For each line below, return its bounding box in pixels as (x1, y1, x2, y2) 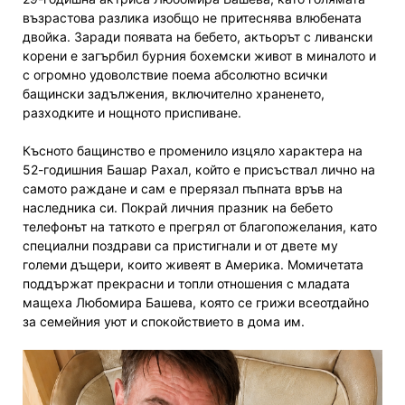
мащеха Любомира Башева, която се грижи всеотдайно (23, 295, 369, 310)
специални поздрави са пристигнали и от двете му (23, 238, 338, 253)
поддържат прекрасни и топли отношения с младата (23, 276, 350, 291)
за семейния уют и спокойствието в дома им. (23, 314, 305, 329)
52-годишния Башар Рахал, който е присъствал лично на (23, 162, 375, 177)
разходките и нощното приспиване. (23, 105, 241, 120)
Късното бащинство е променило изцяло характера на (23, 143, 363, 158)
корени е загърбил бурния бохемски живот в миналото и (23, 48, 376, 63)
